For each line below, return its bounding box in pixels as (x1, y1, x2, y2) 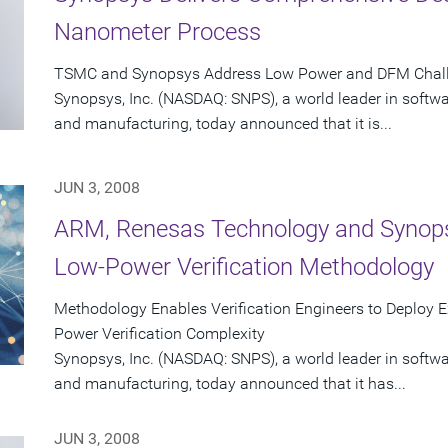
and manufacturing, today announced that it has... (54, 374, 406, 394)
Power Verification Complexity (54, 324, 265, 344)
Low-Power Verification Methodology (54, 253, 434, 282)
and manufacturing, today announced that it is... (54, 114, 392, 134)
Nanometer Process (54, 18, 261, 47)
